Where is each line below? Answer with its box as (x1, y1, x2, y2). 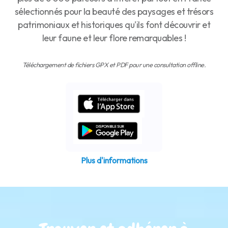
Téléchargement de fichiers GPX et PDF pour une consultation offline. (22, 60, 206, 69)
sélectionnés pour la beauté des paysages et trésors (14, 5, 214, 17)
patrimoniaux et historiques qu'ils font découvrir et (18, 18, 210, 31)
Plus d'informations (80, 155, 148, 165)
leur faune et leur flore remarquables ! (42, 32, 186, 44)
